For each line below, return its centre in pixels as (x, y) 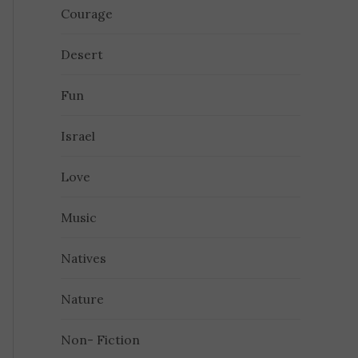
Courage (87, 14)
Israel (78, 136)
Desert (82, 55)
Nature (83, 299)
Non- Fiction (101, 340)
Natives (84, 259)
